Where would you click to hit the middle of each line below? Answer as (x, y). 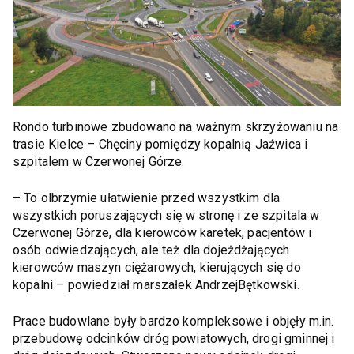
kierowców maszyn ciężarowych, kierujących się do (157, 267)
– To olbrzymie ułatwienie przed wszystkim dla (147, 198)
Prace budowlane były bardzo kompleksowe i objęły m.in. (173, 321)
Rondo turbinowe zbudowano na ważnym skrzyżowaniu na (176, 126)
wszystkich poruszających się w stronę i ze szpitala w (166, 215)
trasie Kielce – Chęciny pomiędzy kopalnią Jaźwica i (160, 144)
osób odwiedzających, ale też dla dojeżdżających (151, 250)
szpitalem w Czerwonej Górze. (99, 161)
